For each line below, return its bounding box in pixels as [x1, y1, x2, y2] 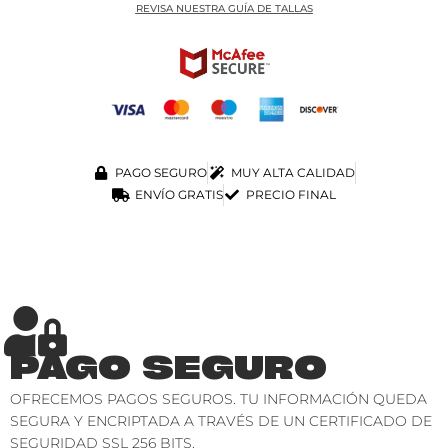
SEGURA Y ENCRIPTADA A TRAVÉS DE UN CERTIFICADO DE [10, 413, 432, 430]
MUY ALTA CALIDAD [230, 165, 355, 181]
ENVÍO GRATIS [134, 187, 223, 203]
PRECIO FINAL [246, 187, 336, 203]
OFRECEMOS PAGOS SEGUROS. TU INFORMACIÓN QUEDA [10, 391, 427, 408]
